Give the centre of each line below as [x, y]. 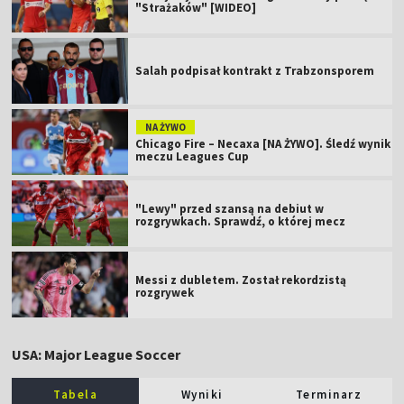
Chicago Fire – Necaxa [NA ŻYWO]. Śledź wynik [263, 143]
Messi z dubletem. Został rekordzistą [241, 280]
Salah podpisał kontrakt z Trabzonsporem [255, 70]
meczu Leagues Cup [193, 156]
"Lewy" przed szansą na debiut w [230, 208]
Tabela [76, 394]
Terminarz [329, 394]
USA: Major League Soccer [96, 354]
